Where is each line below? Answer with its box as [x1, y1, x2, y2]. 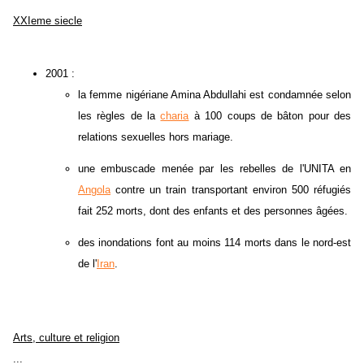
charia [160, 110, 189, 123]
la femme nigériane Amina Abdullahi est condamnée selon [78, 89, 351, 102]
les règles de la [78, 110, 161, 123]
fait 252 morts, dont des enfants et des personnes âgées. [78, 205, 348, 218]
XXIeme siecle [13, 15, 82, 28]
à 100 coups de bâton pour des [188, 110, 352, 123]
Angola [78, 184, 110, 197]
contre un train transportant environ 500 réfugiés [110, 184, 351, 197]
